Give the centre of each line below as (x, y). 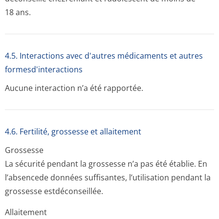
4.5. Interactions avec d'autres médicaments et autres (104, 56)
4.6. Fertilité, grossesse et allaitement (73, 131)
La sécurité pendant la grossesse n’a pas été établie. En (106, 164)
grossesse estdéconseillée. (54, 191)
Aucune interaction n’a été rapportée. (74, 88)
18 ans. (18, 12)
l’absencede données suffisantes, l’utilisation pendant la (108, 177)
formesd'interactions (44, 69)
